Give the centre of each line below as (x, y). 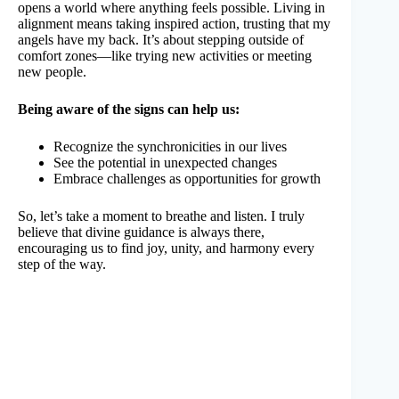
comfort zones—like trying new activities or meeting (165, 55)
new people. (52, 71)
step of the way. (62, 264)
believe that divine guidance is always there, (141, 232)
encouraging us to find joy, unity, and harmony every (166, 248)
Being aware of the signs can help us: (129, 109)
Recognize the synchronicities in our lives (170, 146)
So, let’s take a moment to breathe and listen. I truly (161, 216)
